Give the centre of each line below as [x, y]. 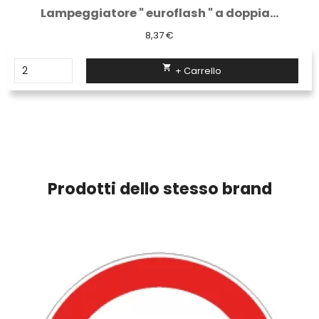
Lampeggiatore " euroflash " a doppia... [159, 13]
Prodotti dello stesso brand [159, 189]
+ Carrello [199, 70]
